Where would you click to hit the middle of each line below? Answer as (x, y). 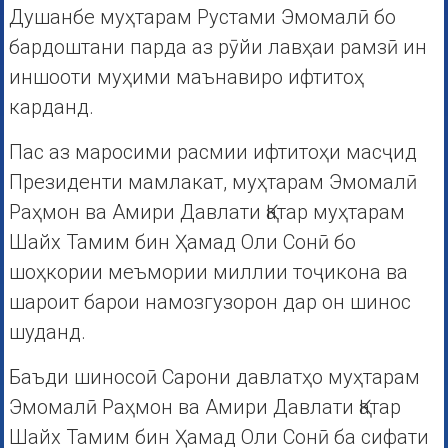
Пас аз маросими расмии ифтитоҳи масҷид (212, 152)
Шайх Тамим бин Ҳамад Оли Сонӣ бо (182, 242)
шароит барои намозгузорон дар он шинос (209, 302)
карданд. (51, 107)
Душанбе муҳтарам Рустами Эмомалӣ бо (202, 17)
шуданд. (47, 332)
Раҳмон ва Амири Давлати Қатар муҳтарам (206, 212)
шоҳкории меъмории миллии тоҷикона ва (208, 272)
